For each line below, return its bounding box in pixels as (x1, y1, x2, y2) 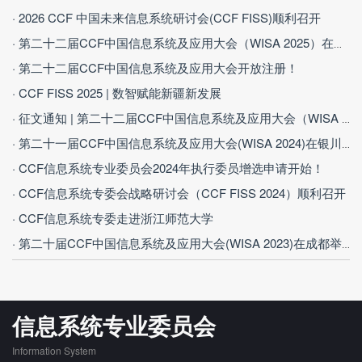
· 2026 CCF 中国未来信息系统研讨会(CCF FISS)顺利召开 (12, 9, 321, 27)
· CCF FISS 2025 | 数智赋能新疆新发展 (12, 84, 221, 102)
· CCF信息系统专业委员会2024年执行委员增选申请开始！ (12, 159, 324, 177)
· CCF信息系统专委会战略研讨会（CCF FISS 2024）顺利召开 (12, 184, 346, 202)
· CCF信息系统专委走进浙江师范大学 (12, 209, 213, 227)
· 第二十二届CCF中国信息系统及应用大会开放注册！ (12, 59, 298, 77)
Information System (12, 343, 96, 358)
